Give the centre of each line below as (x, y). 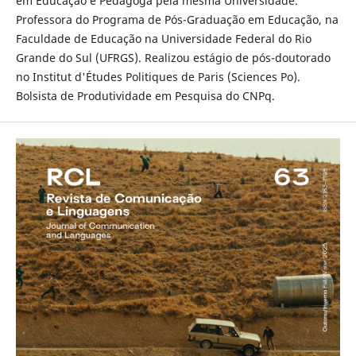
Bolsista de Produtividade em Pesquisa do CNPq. (145, 96)
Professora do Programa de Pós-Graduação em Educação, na (177, 20)
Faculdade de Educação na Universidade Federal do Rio (163, 39)
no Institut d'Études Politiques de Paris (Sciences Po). (158, 77)
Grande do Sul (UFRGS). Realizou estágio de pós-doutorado (173, 58)
